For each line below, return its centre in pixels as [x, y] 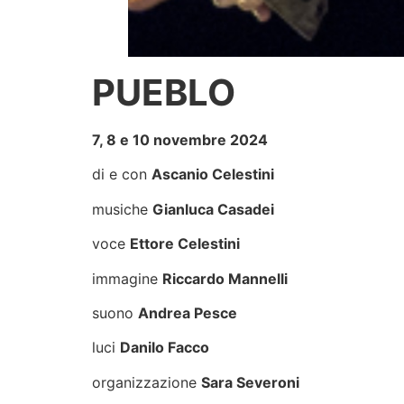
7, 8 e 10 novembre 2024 [180, 140]
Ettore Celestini [185, 244]
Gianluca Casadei [213, 209]
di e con [122, 174]
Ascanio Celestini [213, 174]
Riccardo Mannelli [225, 278]
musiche [122, 209]
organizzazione [147, 382]
